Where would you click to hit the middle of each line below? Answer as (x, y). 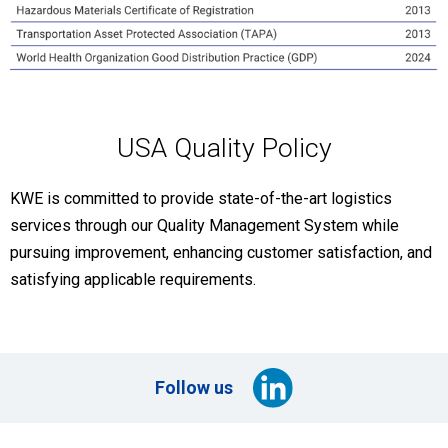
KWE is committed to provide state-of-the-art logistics (201, 199)
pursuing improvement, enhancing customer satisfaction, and (221, 253)
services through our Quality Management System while (204, 226)
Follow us (193, 388)
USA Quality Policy (224, 148)
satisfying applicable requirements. (133, 280)
